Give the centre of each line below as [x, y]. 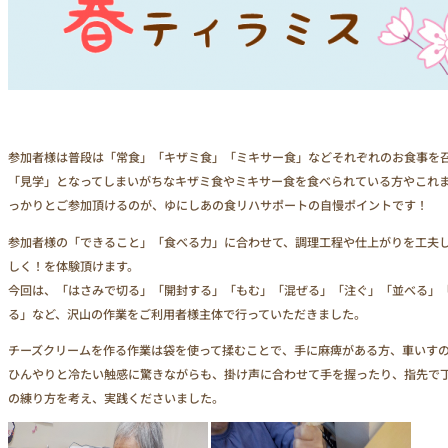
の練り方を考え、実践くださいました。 [116, 397]
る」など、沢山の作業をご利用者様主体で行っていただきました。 [187, 313]
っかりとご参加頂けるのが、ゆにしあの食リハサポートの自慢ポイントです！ [218, 205]
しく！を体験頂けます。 [73, 265]
